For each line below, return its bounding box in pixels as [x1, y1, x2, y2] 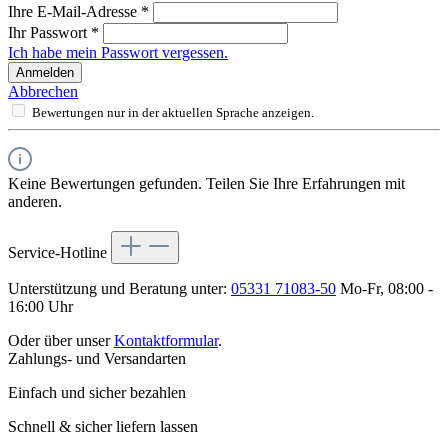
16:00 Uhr [8, 297, 73, 315]
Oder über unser [8, 331, 114, 349]
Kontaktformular [114, 331, 218, 349]
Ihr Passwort [8, 23, 91, 41]
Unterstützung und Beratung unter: [8, 279, 231, 297]
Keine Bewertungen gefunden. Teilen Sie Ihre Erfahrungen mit [8, 174, 405, 192]
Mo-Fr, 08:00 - [336, 279, 433, 297]
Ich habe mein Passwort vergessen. [8, 43, 228, 61]
